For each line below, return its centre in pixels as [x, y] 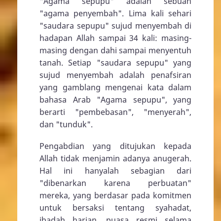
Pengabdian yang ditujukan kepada [115, 146]
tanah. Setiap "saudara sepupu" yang [115, 62]
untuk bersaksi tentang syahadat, [115, 207]
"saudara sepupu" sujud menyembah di [115, 25]
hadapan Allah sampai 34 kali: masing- [115, 38]
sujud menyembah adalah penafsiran [115, 75]
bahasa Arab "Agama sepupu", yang [115, 99]
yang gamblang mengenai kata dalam [115, 87]
